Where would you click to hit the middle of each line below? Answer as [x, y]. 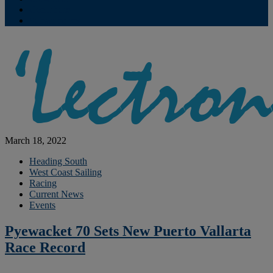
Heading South [58, 161]
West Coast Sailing [66, 172]
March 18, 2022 [36, 140]
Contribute [50, 9]
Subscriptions [55, 20]
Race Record [45, 247]
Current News [56, 194]
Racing [43, 183]
